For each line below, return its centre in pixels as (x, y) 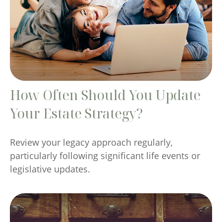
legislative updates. (50, 169)
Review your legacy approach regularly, (91, 142)
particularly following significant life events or (105, 155)
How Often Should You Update (105, 95)
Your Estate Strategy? (76, 113)
